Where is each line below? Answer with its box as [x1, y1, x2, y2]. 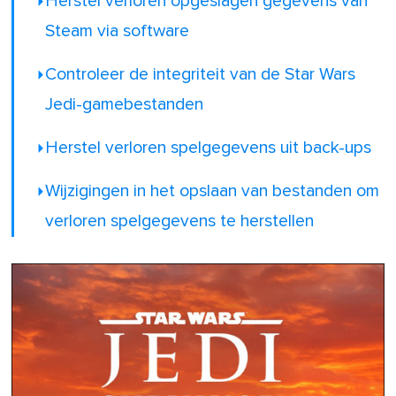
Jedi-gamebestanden [45, 96, 204, 114]
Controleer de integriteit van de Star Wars [45, 66, 356, 84]
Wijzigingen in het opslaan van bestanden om [45, 183, 380, 201]
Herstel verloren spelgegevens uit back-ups [45, 140, 372, 157]
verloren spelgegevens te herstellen [45, 213, 315, 231]
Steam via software [45, 23, 190, 41]
